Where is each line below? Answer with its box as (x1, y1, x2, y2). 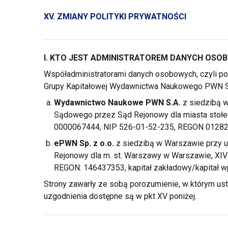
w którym (182, 179, 215, 189)
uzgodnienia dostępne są (43, 191, 136, 201)
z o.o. (93, 138, 114, 148)
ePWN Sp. (53, 138, 93, 148)
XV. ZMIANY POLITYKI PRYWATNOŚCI (43, 12, 186, 21)
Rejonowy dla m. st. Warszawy (53, 151, 163, 160)
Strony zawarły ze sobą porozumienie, (43, 179, 182, 189)
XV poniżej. (155, 191, 196, 201)
